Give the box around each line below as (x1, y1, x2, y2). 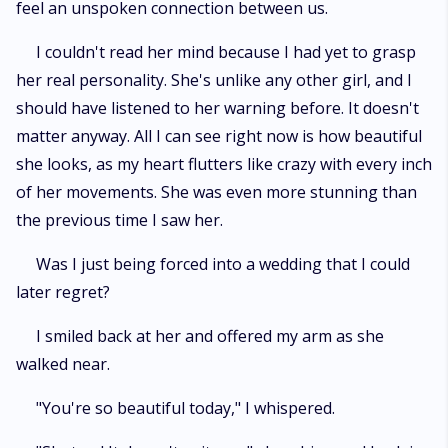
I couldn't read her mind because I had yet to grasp (36, 41, 416, 63)
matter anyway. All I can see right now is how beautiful (16, 125, 422, 147)
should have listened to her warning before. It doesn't (16, 97, 419, 119)
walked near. (16, 353, 110, 375)
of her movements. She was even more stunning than (16, 181, 417, 203)
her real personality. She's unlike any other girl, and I (16, 69, 412, 91)
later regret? (16, 281, 110, 303)
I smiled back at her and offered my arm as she (36, 325, 384, 347)
